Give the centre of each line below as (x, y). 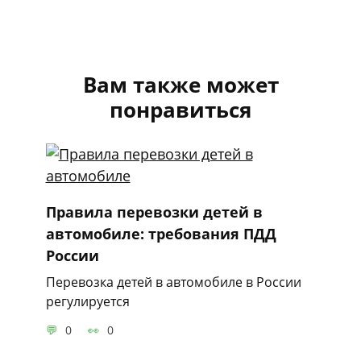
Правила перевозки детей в (154, 212)
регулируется (87, 302)
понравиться (180, 110)
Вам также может (180, 85)
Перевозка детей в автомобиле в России (173, 282)
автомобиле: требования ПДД (161, 234)
